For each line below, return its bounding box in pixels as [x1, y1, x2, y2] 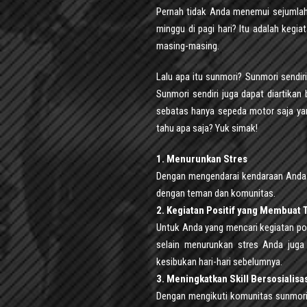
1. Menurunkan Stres [156, 152, 247, 165]
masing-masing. [156, 39, 219, 52]
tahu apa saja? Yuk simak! [156, 121, 258, 134]
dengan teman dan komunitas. [156, 186, 275, 199]
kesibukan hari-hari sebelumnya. [156, 255, 282, 268]
